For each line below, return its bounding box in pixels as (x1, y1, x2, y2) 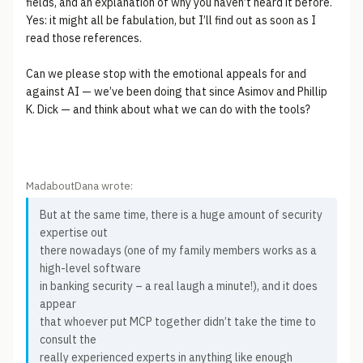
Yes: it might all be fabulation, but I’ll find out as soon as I (26, 13, 316, 28)
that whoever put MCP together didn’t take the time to (40, 314, 316, 329)
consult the (40, 332, 96, 347)
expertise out (40, 225, 108, 240)
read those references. (26, 31, 142, 45)
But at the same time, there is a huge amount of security (40, 207, 322, 222)
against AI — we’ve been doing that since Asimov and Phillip (26, 84, 327, 99)
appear (40, 297, 76, 311)
